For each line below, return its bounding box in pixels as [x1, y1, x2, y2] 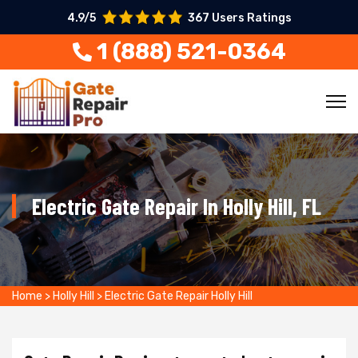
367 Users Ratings [187, 11, 292, 25]
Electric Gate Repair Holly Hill [105, 289, 253, 303]
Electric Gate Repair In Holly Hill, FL [32, 193, 321, 220]
